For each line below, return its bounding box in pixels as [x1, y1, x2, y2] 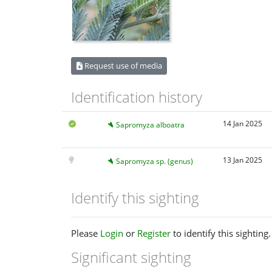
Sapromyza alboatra [115, 120, 185, 131]
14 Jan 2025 [222, 118, 262, 129]
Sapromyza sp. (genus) [115, 155, 193, 166]
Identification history [71, 86, 202, 107]
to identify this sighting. [171, 227, 271, 240]
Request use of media [82, 59, 162, 71]
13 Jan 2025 [222, 154, 262, 165]
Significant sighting [71, 247, 191, 268]
